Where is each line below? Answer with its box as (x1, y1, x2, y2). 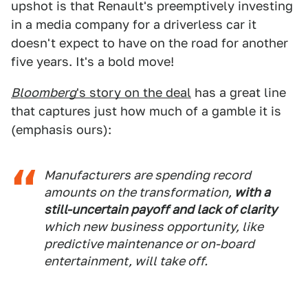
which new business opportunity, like (44, 219, 263, 234)
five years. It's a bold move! (11, 54, 174, 69)
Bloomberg (11, 85, 76, 100)
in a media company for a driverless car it (11, 17, 256, 32)
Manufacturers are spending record (44, 168, 251, 182)
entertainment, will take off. (44, 254, 208, 268)
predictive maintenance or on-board (44, 236, 254, 251)
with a (234, 185, 270, 199)
